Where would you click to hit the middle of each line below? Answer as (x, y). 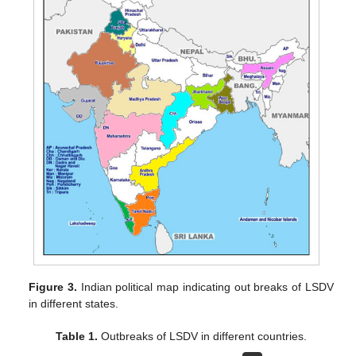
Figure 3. (53, 286)
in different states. (74, 303)
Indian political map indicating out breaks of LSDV (205, 286)
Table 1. (77, 336)
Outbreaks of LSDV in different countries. (203, 336)
